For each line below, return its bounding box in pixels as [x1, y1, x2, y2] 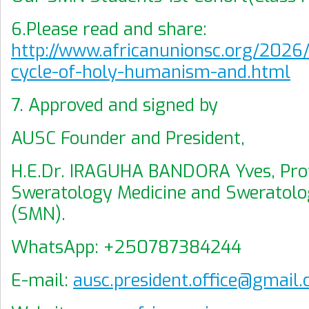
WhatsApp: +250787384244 [11, 235, 241, 259]
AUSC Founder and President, [11, 126, 245, 150]
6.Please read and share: [11, 17, 207, 41]
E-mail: [11, 268, 73, 292]
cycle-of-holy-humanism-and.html [11, 60, 290, 83]
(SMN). [11, 202, 66, 226]
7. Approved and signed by [11, 93, 223, 117]
